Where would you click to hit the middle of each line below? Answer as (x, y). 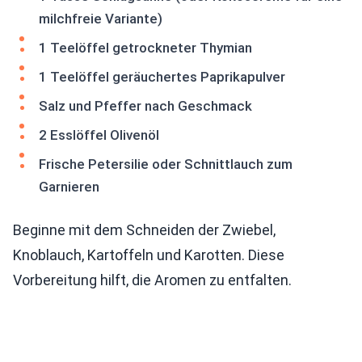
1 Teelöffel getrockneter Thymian (145, 48)
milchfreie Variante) (101, 19)
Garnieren (69, 187)
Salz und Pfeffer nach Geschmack (145, 106)
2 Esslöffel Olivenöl (99, 135)
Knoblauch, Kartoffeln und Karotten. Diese (149, 255)
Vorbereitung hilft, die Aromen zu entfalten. (152, 280)
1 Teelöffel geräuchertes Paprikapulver (162, 77)
